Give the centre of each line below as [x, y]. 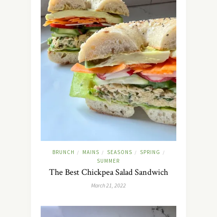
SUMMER [108, 161]
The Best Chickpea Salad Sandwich [108, 172]
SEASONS [120, 152]
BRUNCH [63, 152]
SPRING [150, 152]
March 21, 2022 [108, 186]
